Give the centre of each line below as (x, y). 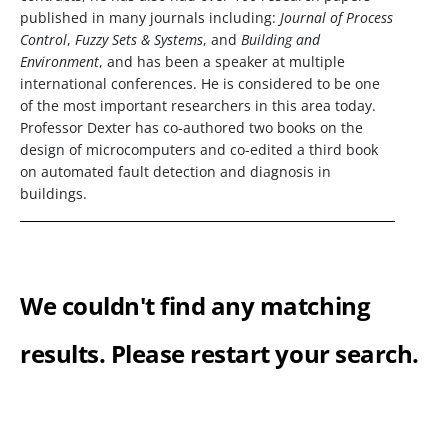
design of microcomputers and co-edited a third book (199, 149)
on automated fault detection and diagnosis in (175, 171)
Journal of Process (336, 17)
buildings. (53, 193)
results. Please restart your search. (219, 353)
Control (43, 39)
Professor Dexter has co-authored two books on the (191, 127)
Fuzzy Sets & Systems (139, 39)
